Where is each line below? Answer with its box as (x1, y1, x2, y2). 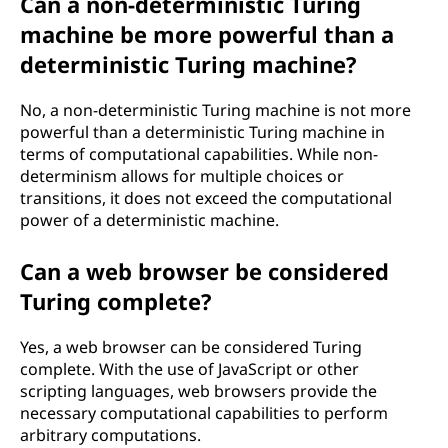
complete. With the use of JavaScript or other (20, 358, 359, 380)
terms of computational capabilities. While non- (20, 143, 378, 165)
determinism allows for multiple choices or (20, 165, 344, 187)
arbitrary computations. (20, 424, 201, 446)
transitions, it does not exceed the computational (20, 187, 392, 209)
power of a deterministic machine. (20, 209, 279, 231)
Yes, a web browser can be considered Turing (20, 336, 362, 358)
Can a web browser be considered (20, 256, 389, 286)
